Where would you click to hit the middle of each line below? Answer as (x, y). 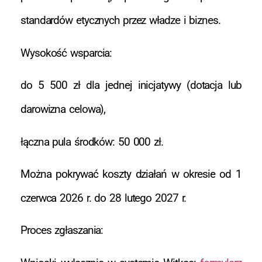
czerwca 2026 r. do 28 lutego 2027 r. (104, 198)
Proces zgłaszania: (62, 230)
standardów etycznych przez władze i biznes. (120, 20)
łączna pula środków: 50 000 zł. (92, 142)
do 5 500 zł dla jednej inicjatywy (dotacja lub (131, 85)
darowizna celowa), (63, 109)
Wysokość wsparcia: (66, 53)
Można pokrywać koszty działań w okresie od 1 (131, 174)
